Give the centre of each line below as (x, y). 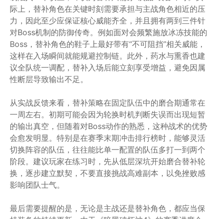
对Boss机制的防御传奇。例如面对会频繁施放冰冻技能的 (109, 32)
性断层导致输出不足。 (49, 79)
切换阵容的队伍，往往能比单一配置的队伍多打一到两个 (108, 150)
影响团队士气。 (37, 185)
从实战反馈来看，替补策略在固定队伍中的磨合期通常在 (108, 103)
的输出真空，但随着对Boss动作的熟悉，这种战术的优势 (109, 126)
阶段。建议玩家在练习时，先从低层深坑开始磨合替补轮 (108, 161)
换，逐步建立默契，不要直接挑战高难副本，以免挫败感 (108, 173)
